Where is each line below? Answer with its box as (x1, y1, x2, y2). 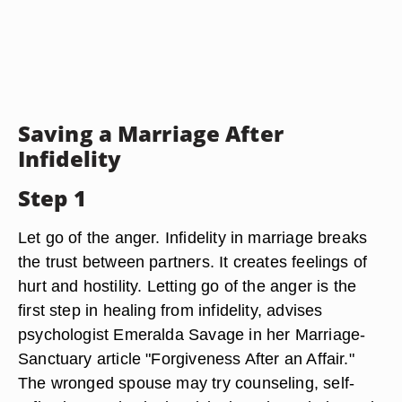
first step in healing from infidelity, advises (18, 301, 323, 319)
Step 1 (18, 183, 86, 213)
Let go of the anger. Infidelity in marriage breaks (18, 228, 368, 247)
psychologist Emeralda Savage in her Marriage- (18, 325, 366, 344)
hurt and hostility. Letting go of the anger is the (18, 276, 357, 295)
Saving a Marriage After (18, 118, 284, 148)
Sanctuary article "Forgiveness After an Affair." (18, 349, 354, 368)
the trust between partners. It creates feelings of (18, 252, 368, 271)
